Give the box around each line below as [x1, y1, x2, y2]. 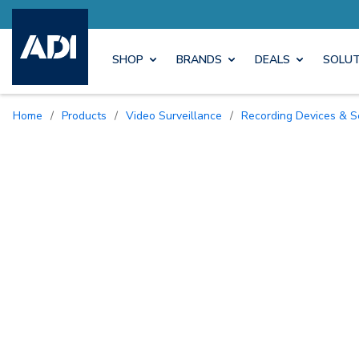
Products [68, 107, 107, 123]
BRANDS [176, 52, 222, 68]
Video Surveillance [134, 107, 222, 123]
